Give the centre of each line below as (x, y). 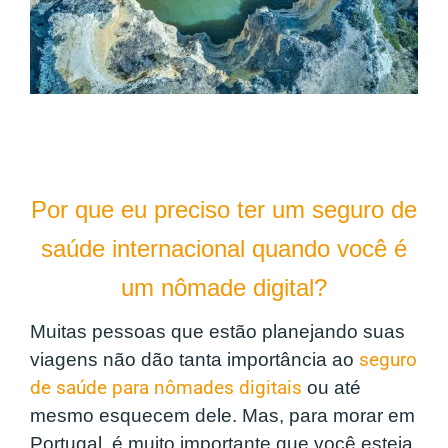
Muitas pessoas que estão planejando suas (217, 332)
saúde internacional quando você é (224, 249)
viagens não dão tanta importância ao (194, 360)
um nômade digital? (224, 288)
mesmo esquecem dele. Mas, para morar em (222, 416)
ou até (331, 388)
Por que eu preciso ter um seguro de (224, 210)
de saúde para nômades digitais (166, 388)
